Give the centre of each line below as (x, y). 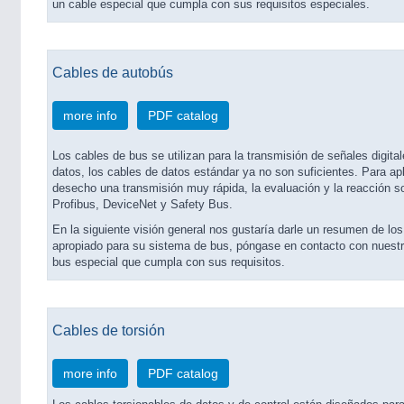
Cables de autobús (113, 72)
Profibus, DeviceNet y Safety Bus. (142, 205)
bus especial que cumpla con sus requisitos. (169, 262)
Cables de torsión (109, 330)
